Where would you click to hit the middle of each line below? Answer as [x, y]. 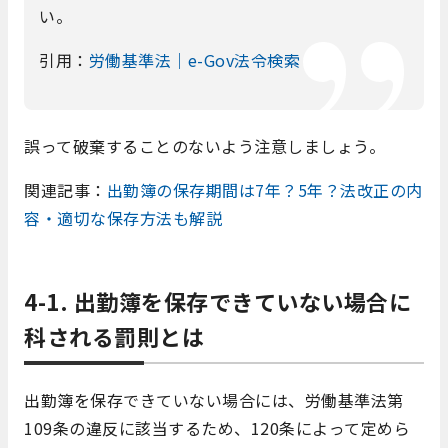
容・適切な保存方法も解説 [123, 218]
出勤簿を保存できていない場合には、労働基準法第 [214, 400]
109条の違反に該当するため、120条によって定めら [217, 428]
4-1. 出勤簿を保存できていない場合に [217, 301]
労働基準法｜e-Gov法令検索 [194, 59]
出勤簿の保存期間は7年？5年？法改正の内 [264, 190]
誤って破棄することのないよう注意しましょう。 [204, 146]
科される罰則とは [114, 336]
